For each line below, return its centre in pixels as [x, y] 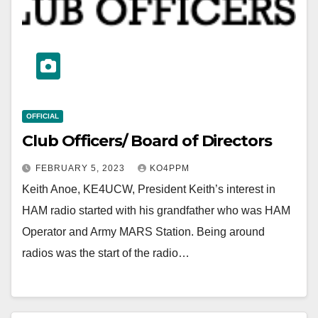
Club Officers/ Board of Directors [147, 141]
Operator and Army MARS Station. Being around [143, 232]
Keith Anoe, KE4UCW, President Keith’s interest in [149, 190]
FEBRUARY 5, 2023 [82, 169]
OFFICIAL [43, 116]
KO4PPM [170, 169]
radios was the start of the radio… [106, 253]
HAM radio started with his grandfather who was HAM [156, 211]
